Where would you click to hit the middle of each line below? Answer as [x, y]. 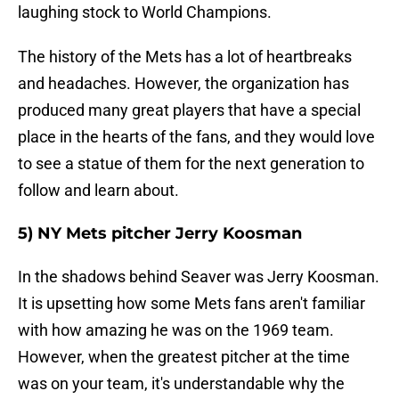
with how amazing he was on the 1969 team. [176, 330]
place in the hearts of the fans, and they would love [196, 137]
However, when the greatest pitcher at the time [184, 357]
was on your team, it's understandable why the [181, 384]
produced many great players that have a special [189, 110]
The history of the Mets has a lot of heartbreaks [185, 57]
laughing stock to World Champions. [145, 12]
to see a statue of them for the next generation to [191, 164]
